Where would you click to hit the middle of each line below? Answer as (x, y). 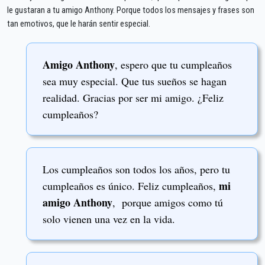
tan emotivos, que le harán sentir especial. (79, 24)
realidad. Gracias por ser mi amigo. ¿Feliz (133, 97)
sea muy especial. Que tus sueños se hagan (135, 81)
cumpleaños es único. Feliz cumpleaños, (131, 185)
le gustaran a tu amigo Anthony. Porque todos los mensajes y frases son (131, 10)
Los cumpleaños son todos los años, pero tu (136, 169)
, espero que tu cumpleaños (173, 64)
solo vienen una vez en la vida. (109, 219)
